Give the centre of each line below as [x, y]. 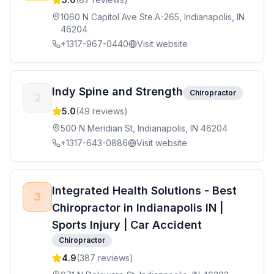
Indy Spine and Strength [117, 91]
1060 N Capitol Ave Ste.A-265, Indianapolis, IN [153, 17]
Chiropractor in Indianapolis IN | [138, 208]
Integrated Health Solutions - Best [144, 191]
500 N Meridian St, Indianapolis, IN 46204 [144, 128]
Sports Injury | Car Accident [127, 225]
